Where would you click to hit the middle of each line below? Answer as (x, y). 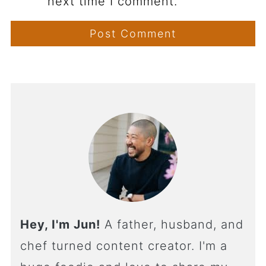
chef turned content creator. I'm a (123, 246)
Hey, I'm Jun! (60, 225)
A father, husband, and (172, 225)
